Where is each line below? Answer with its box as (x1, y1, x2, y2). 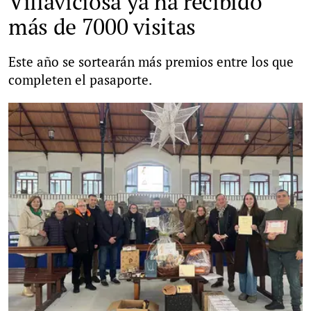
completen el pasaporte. (8, 71, 152, 88)
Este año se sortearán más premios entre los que (8, 53, 294, 70)
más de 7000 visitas (8, 12, 196, 41)
